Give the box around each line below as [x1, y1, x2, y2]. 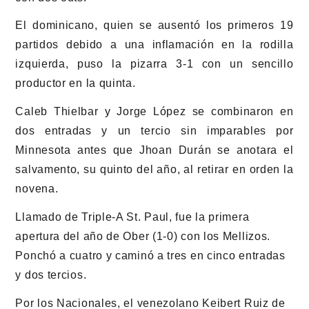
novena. [15, 183, 59, 195]
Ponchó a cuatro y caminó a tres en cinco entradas [15, 250, 286, 262]
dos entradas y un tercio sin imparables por [15, 125, 294, 137]
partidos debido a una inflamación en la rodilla [15, 39, 294, 51]
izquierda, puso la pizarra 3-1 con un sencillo [15, 58, 294, 70]
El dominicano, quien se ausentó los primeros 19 [15, 19, 294, 32]
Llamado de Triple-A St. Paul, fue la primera [15, 211, 250, 223]
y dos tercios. [15, 269, 87, 281]
